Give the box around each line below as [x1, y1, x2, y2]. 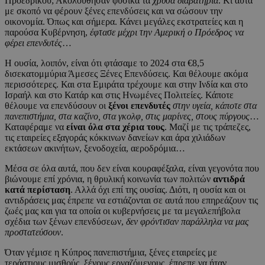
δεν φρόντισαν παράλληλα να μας [126, 216, 249, 227]
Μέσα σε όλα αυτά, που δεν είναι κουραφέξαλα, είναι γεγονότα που [5, 163, 259, 174]
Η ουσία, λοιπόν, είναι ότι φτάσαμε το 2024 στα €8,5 [5, 58, 204, 69]
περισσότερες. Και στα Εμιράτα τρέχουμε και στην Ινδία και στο [5, 79, 248, 90]
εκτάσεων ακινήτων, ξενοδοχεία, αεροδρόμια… [5, 143, 185, 154]
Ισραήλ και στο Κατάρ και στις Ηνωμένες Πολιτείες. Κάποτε [5, 90, 234, 101]
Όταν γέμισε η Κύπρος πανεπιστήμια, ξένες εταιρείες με [5, 247, 217, 258]
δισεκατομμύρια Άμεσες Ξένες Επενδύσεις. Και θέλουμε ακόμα [5, 69, 248, 79]
